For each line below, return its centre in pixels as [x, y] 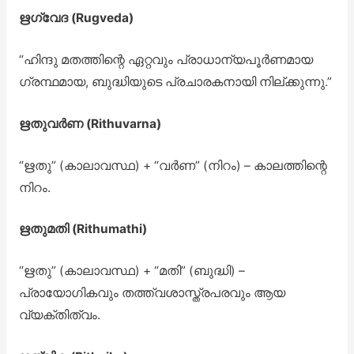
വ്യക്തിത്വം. [59, 315]
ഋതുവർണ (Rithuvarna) [90, 123]
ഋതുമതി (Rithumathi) [83, 229]
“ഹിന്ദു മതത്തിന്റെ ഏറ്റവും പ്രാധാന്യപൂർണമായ [166, 59]
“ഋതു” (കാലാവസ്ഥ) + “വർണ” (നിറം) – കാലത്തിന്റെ [173, 165]
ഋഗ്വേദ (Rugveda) [76, 18]
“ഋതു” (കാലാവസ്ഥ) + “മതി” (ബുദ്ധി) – [132, 271]
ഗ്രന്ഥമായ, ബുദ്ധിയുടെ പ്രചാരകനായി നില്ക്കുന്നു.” [175, 81]
